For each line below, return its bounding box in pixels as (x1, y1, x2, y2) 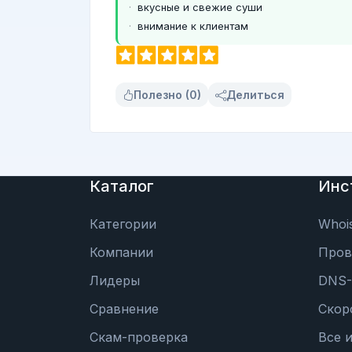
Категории (90, 216, 156, 233)
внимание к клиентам (137, 19, 248, 32)
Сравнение (90, 301, 159, 317)
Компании (90, 244, 153, 261)
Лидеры (90, 273, 140, 289)
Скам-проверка (90, 329, 188, 346)
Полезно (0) (134, 87, 201, 101)
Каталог (90, 177, 154, 196)
